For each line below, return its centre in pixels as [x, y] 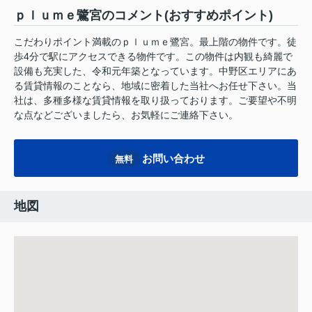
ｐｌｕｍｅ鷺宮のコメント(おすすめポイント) [143, 16]
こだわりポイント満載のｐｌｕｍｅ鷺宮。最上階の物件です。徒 [155, 42]
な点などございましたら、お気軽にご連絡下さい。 [126, 115]
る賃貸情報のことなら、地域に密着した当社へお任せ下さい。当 [155, 86]
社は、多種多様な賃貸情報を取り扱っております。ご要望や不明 [155, 101]
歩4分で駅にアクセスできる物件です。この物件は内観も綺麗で [153, 57]
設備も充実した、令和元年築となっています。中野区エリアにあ [155, 71]
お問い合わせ [173, 158]
